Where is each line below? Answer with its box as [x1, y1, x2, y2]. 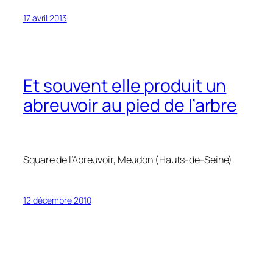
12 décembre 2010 [23, 194, 91, 207]
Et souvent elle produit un [23, 74, 227, 98]
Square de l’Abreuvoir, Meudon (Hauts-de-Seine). [23, 153, 235, 167]
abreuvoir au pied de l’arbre [23, 93, 238, 118]
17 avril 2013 [23, 12, 67, 24]
